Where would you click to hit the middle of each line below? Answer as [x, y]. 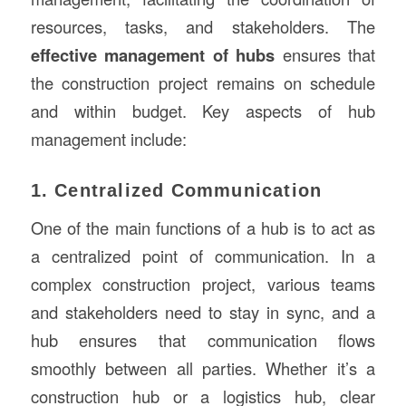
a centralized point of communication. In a [203, 256]
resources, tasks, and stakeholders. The [203, 26]
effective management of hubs [153, 54]
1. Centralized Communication [176, 190]
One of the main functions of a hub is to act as [203, 228]
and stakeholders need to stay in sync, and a [203, 312]
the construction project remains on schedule [203, 82]
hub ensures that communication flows [203, 340]
